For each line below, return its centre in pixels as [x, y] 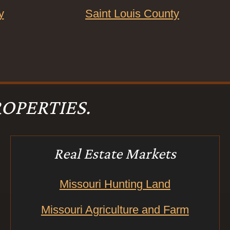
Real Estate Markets [115, 153]
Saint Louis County [132, 13]
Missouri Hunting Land [115, 184]
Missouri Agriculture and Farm [115, 209]
